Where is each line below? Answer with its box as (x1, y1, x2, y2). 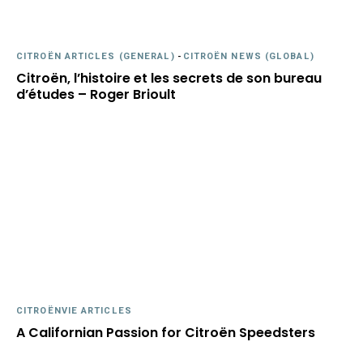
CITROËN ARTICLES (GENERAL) (16, 49, 175, 63)
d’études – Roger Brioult (16, 85, 176, 104)
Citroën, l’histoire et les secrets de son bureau (16, 69, 322, 88)
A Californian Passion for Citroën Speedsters (16, 323, 315, 342)
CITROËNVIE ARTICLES (16, 304, 132, 318)
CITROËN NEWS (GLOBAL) (182, 49, 314, 63)
